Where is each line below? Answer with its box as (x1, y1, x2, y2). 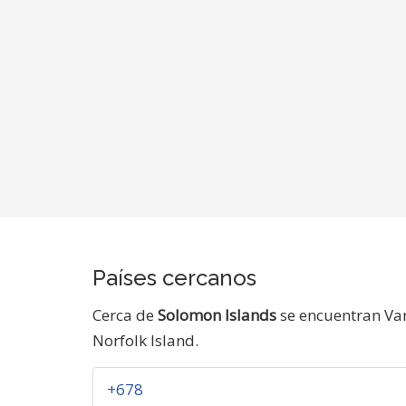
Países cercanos (92, 265, 256, 291)
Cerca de (92, 304, 158, 325)
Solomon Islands (158, 304, 276, 325)
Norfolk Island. (92, 330, 198, 351)
